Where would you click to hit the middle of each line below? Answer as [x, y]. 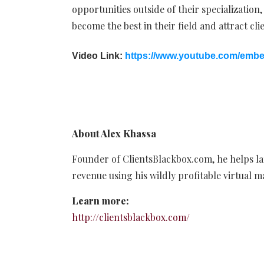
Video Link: [98, 55]
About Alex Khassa [114, 133]
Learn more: [100, 200]
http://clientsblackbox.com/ [131, 217]
